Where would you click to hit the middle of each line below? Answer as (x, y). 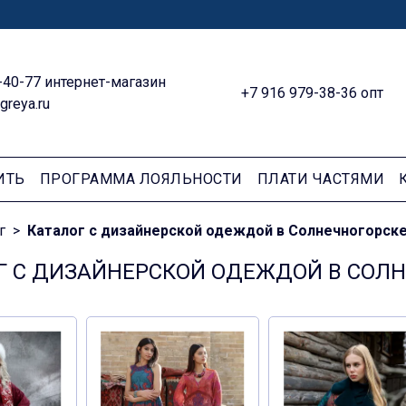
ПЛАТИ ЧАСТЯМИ (320, 179)
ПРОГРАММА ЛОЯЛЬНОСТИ (141, 179)
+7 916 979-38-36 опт (313, 92)
